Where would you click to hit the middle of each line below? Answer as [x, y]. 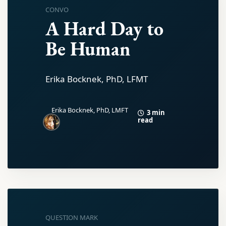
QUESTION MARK [72, 217]
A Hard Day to [104, 29]
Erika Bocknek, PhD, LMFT [90, 110]
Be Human [88, 49]
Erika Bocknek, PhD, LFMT [97, 79]
